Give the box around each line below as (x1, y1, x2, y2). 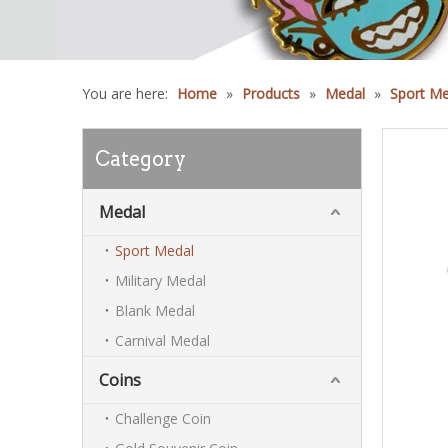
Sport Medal (115, 241, 194, 260)
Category (95, 147, 186, 171)
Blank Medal (115, 301, 195, 320)
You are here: (82, 84, 168, 103)
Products (242, 84, 300, 103)
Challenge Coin (115, 409, 211, 428)
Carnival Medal (115, 331, 210, 350)
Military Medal (115, 271, 206, 290)
